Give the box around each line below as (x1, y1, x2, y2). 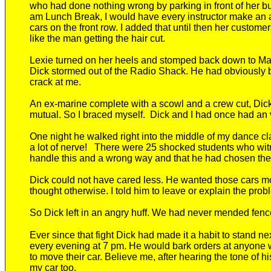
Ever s (30, 230, 57, 240)
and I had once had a (169, 109, 262, 120)
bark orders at (172, 241, 233, 251)
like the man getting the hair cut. (30, 33, 165, 44)
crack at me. (30, 77, 83, 87)
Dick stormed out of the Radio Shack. (30, 66, 191, 76)
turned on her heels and (56, 55, 160, 65)
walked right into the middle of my (87, 131, 230, 142)
